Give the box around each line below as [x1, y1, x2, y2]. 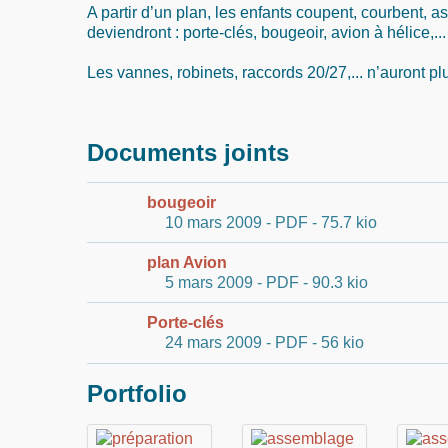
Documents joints [87, 139, 289, 166]
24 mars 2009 [161, 334, 262, 351]
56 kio [321, 334, 364, 351]
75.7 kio [321, 214, 377, 231]
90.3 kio [312, 274, 368, 291]
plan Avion [147, 254, 227, 271]
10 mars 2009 [161, 214, 262, 231]
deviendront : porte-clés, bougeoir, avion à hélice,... [87, 24, 446, 41]
